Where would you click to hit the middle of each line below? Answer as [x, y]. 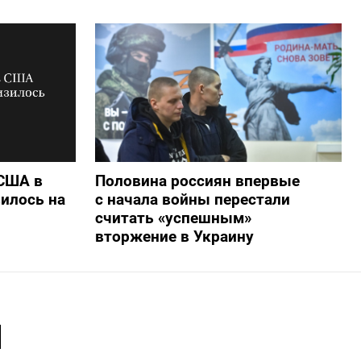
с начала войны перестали [192, 199]
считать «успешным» [173, 218]
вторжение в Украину [174, 236]
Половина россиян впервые [197, 180]
